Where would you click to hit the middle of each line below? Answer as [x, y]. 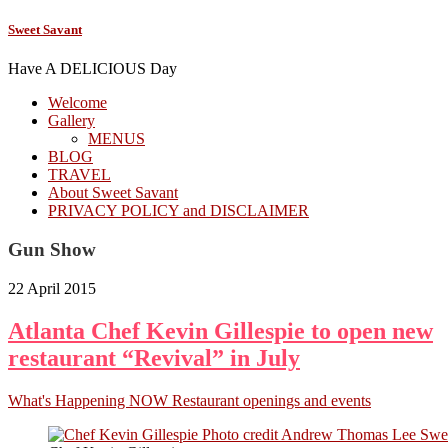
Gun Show [52, 250]
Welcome [77, 103]
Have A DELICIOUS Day [92, 69]
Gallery [71, 121]
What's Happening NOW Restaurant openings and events [189, 400]
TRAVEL [79, 175]
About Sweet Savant [113, 193]
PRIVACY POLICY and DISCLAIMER [178, 211]
